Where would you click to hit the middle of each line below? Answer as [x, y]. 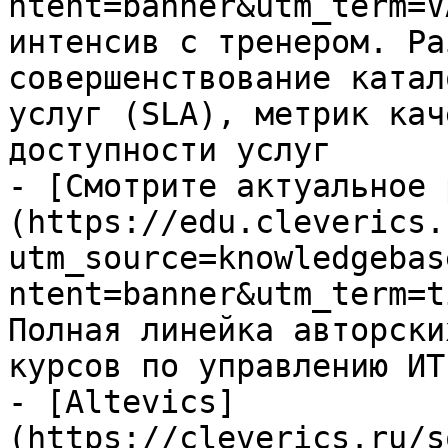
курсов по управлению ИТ [226, 366]
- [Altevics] [122, 402]
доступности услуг [169, 150]
